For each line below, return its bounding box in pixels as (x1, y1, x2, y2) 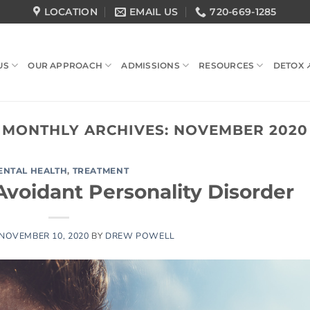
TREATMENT (72, 165, 129, 176)
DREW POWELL (104, 229, 175, 241)
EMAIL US (129, 6, 179, 18)
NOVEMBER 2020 (174, 121, 309, 138)
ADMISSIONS (121, 60, 180, 71)
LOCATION (44, 6, 98, 18)
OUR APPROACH (28, 60, 103, 71)
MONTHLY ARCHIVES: (1, 121, 174, 138)
